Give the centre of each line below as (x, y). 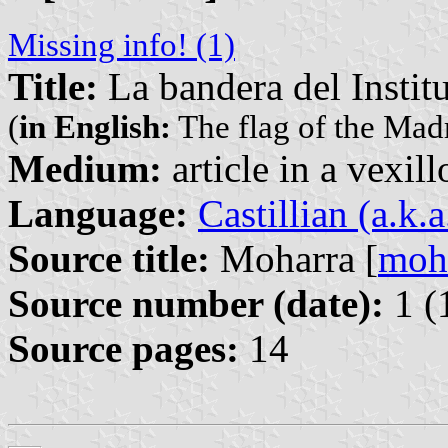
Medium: (85, 169)
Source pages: (123, 349)
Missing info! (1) (121, 45)
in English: (95, 127)
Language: (98, 214)
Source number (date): (196, 304)
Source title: (109, 259)
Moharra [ (294, 259)
